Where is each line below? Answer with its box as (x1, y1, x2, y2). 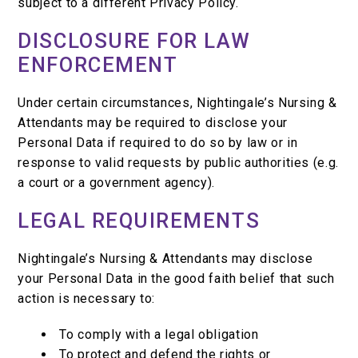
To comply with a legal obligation (59, 327, 259, 343)
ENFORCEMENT (18, 53, 178, 78)
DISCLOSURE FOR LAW (18, 29, 251, 54)
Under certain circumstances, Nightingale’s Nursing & (18, 95, 337, 111)
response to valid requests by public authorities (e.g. (18, 155, 339, 171)
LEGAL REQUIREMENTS (18, 209, 261, 233)
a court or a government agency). (18, 175, 215, 191)
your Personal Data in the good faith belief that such (18, 271, 335, 287)
